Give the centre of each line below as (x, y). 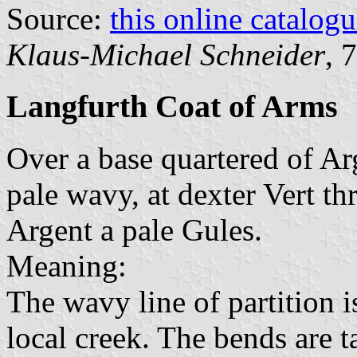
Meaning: (67, 265)
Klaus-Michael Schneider (166, 55)
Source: (58, 19)
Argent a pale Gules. (134, 229)
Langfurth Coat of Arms (172, 107)
